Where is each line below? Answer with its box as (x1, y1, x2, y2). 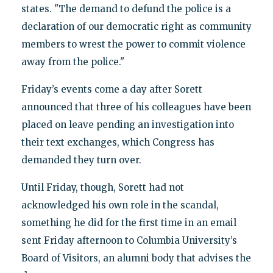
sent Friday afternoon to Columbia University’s (21, 235, 237, 247)
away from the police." (21, 56, 124, 68)
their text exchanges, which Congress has (21, 136, 214, 149)
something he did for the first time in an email (21, 217, 236, 229)
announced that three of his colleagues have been (21, 101, 251, 113)
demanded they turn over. (21, 154, 141, 166)
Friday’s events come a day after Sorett (21, 83, 202, 96)
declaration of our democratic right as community (21, 21, 252, 33)
